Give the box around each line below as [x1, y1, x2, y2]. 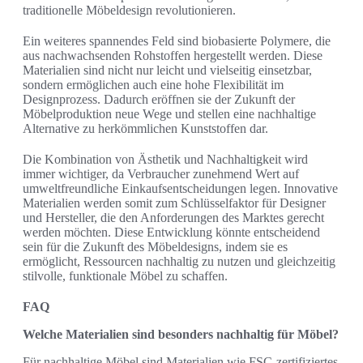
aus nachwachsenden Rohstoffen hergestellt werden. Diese [23, 49, 322, 63]
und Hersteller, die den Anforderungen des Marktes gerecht [23, 211, 324, 225]
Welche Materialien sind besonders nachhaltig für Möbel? [23, 327, 339, 342]
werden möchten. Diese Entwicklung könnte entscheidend [23, 225, 320, 240]
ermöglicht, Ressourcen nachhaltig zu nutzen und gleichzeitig [23, 254, 335, 269]
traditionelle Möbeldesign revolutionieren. [23, 3, 236, 18]
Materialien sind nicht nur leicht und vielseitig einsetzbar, [23, 63, 312, 78]
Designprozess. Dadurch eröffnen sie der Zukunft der [23, 92, 295, 107]
